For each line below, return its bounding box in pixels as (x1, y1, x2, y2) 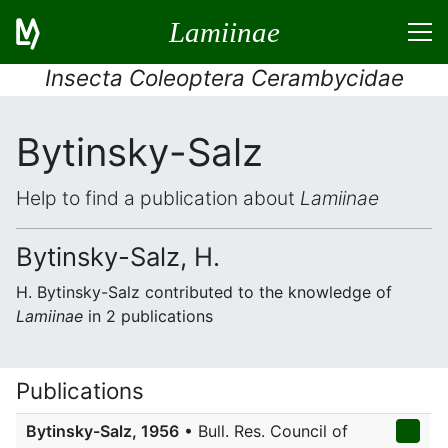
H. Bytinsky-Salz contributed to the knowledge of (16, 282, 392, 302)
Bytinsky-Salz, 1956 (26, 421, 179, 441)
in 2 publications (83, 306, 213, 326)
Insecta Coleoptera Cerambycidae (44, 64, 404, 91)
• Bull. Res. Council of (179, 421, 348, 441)
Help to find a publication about (16, 186, 300, 210)
